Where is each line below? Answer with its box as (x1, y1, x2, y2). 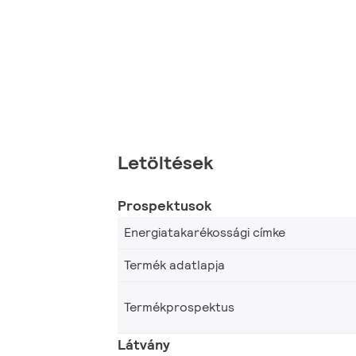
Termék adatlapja (124, 256, 225, 273)
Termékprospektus (124, 298, 234, 315)
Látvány (118, 335, 170, 354)
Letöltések (118, 149, 214, 175)
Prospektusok (118, 195, 212, 215)
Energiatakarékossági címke (124, 223, 285, 241)
